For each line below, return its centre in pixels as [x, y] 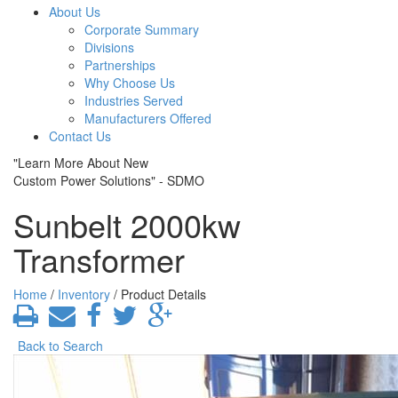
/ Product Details [158, 294]
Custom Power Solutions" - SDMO [109, 180]
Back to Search [60, 346]
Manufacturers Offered [148, 118]
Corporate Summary [142, 29]
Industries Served [134, 100]
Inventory [84, 294]
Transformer [99, 259]
